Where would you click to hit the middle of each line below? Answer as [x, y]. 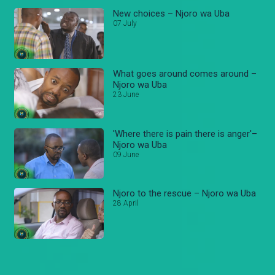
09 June [126, 154]
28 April [126, 203]
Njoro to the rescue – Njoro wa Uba [185, 194]
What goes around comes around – [185, 74]
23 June [126, 95]
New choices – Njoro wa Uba [172, 14]
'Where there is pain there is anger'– [185, 134]
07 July [125, 24]
